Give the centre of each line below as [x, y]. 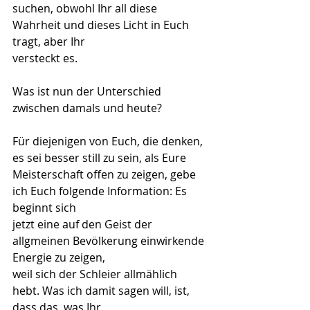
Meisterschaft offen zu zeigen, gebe [106, 174]
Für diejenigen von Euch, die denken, [109, 141]
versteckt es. [45, 58]
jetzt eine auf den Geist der [84, 224]
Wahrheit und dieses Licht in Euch [102, 25]
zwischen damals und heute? [87, 108]
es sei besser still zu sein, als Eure [99, 158]
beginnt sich [44, 208]
